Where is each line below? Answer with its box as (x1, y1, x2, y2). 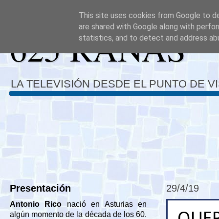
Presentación (10, 183, 71, 194)
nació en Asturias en (62, 200, 147, 208)
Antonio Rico (10, 200, 62, 208)
